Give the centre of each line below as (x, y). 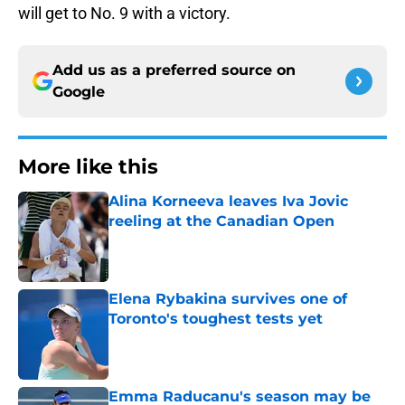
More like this (88, 167)
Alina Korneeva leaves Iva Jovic (228, 202)
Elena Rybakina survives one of (228, 299)
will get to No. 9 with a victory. (124, 14)
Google (79, 92)
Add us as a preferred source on (174, 71)
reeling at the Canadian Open (221, 221)
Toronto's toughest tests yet (216, 319)
